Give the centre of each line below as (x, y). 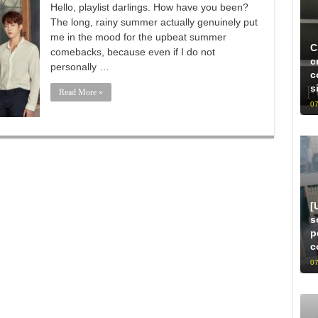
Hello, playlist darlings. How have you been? (149, 7)
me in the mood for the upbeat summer (138, 37)
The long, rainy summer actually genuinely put (154, 22)
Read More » (81, 92)
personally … (79, 67)
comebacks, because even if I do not (132, 52)
